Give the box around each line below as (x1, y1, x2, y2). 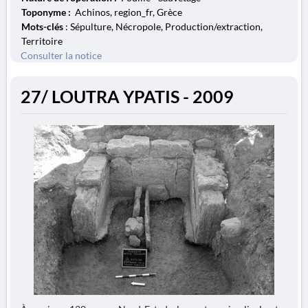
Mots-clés (21, 21, 63, 32)
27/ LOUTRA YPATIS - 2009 (21, 87, 234, 107)
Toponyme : (21, 6, 73, 18)
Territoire (21, 35, 63, 47)
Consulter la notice (21, 49, 102, 61)
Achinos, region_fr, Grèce (73, 6, 182, 18)
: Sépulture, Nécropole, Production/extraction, (63, 21, 263, 32)
